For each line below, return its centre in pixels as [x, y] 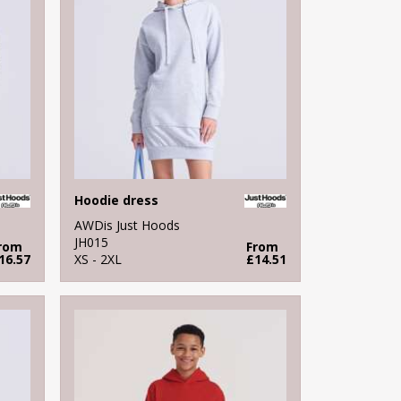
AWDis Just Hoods [128, 225]
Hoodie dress [117, 200]
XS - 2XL [98, 259]
